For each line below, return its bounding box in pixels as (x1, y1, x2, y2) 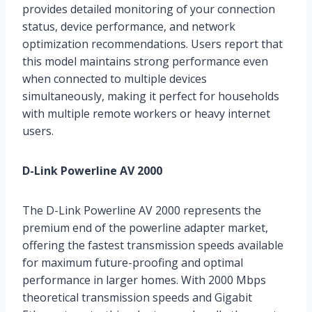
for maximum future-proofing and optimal (22, 254, 243, 270)
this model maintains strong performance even (22, 53, 268, 69)
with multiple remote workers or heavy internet (22, 105, 270, 121)
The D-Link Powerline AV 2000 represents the (22, 202, 261, 218)
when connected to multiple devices (22, 70, 207, 86)
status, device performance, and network (22, 18, 235, 34)
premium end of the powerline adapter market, (22, 219, 268, 235)
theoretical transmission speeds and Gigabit (22, 289, 252, 305)
